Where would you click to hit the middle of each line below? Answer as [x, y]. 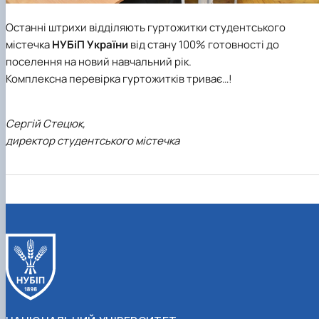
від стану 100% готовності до [204, 45]
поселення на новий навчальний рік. [99, 62]
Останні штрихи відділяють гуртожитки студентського [146, 28]
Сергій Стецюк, [46, 124]
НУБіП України [90, 45]
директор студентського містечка [93, 141]
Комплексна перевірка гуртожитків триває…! [119, 79]
